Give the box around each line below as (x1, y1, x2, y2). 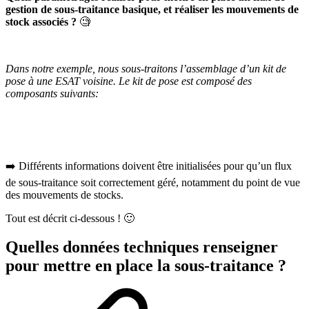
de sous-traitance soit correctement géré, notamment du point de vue (6, 176, 300, 188)
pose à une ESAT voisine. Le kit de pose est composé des (6, 74, 252, 87)
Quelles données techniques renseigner (6, 238, 278, 257)
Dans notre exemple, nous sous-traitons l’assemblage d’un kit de (6, 62, 286, 74)
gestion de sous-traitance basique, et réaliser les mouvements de (6, 3, 299, 15)
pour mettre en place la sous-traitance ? (6, 257, 286, 275)
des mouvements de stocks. (6, 188, 123, 201)
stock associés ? (6, 15, 79, 28)
